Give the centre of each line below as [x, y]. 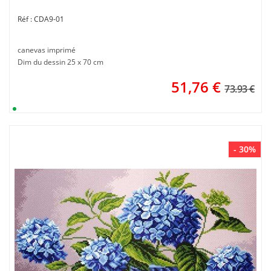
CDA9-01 [49, 19]
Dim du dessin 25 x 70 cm [60, 62]
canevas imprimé [47, 50]
